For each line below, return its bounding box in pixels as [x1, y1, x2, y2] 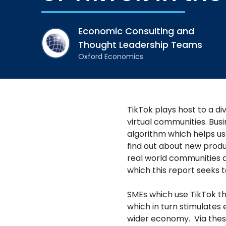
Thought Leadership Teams [78, 38, 202, 51]
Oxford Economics [78, 51, 143, 62]
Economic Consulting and [78, 25, 194, 38]
